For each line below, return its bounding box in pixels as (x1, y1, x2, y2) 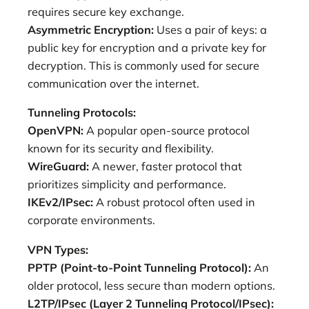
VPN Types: (28, 242, 88, 257)
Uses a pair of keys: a (157, 23, 267, 37)
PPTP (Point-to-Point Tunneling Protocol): (28, 260, 254, 275)
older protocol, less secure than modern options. (28, 278, 275, 292)
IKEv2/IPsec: (28, 195, 93, 210)
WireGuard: (28, 159, 92, 174)
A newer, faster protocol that (92, 159, 242, 174)
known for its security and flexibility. (28, 141, 214, 156)
